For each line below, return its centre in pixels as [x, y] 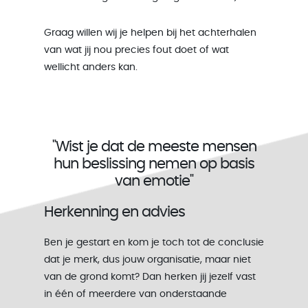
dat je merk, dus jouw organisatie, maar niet [147, 260]
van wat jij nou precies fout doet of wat [136, 50]
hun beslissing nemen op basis [154, 164]
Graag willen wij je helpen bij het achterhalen [150, 33]
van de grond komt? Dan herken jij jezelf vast [150, 277]
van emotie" [154, 181]
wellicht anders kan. [92, 67]
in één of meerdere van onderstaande [135, 294]
